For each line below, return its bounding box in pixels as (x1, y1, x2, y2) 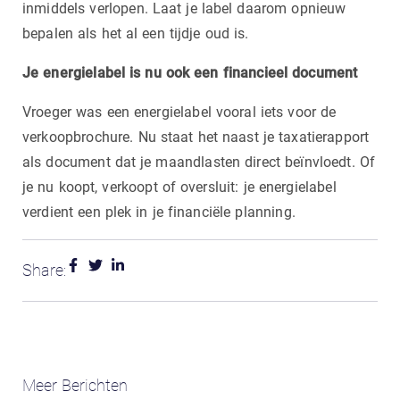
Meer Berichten (22, 375, 128, 395)
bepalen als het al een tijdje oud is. (22, 24, 249, 42)
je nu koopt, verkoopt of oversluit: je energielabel (22, 178, 337, 196)
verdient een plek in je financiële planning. (22, 203, 296, 221)
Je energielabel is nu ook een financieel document (22, 63, 358, 81)
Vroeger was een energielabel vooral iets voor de (22, 103, 337, 121)
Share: (22, 260, 66, 279)
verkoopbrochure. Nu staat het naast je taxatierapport (22, 128, 370, 146)
